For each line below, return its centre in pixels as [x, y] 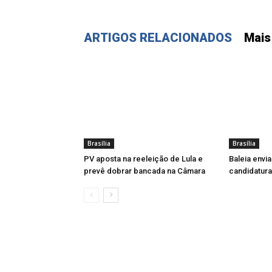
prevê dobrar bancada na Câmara [144, 171]
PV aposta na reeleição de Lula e [143, 159]
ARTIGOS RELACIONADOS [158, 38]
